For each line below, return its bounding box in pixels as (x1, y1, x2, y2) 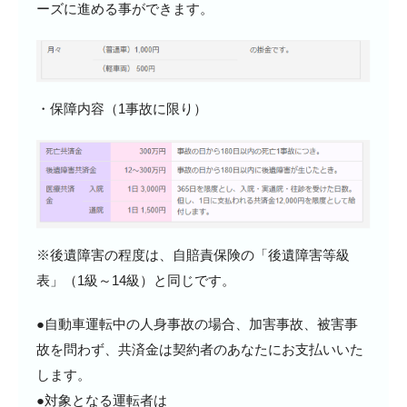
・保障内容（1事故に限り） (36, 100, 207, 116)
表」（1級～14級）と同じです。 (36, 273, 235, 289)
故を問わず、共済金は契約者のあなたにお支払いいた (36, 342, 363, 358)
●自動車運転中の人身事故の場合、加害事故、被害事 (36, 316, 358, 333)
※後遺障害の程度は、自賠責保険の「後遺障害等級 (36, 247, 350, 263)
